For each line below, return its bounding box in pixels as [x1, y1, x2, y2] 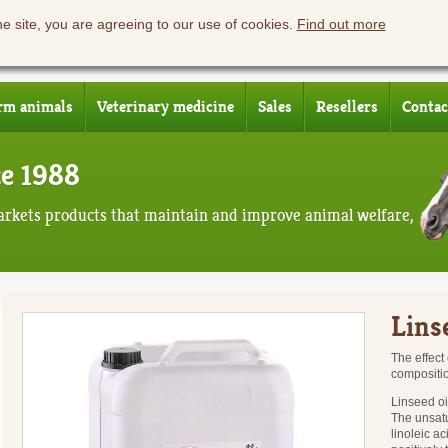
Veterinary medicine [97, 97, 235, 117]
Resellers [316, 97, 379, 117]
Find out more [296, 16, 386, 33]
